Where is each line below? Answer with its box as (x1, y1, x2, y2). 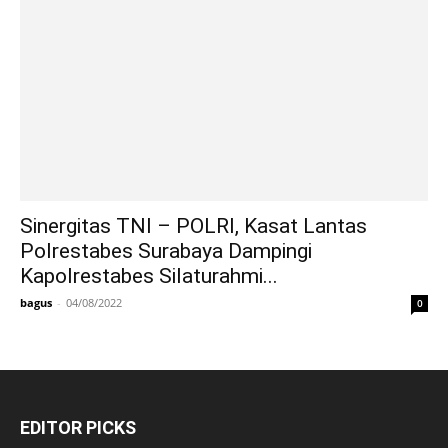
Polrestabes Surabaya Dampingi (20, 239, 312, 264)
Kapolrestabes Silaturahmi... (20, 264, 278, 289)
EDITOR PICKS (20, 417, 136, 439)
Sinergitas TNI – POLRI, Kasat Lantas (20, 214, 367, 239)
